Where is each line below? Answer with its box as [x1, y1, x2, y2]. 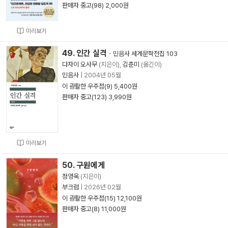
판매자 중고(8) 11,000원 [62, 205, 126, 213]
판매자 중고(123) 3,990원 [62, 93, 132, 101]
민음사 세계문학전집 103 [113, 50, 178, 58]
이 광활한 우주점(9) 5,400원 [62, 82, 137, 90]
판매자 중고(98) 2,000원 [62, 2, 129, 9]
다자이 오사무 [62, 61, 97, 68]
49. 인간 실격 [62, 48, 107, 58]
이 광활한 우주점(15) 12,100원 [62, 194, 142, 202]
